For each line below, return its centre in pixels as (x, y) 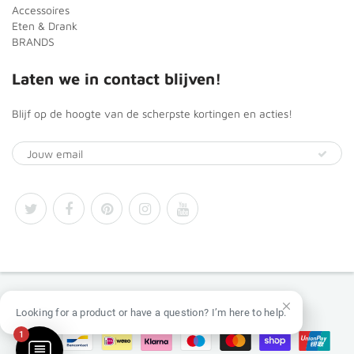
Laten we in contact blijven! (117, 79)
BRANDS (33, 41)
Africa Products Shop (197, 305)
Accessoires (41, 10)
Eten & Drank (45, 26)
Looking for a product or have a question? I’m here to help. (151, 313)
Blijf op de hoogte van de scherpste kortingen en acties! (152, 113)
